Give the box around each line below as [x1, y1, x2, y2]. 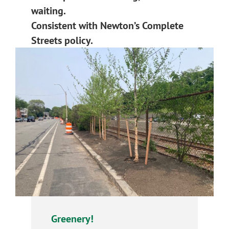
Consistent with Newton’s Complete [31, 18, 184, 32]
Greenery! [51, 212, 94, 225]
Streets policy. [31, 33, 94, 47]
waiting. [31, 4, 66, 17]
